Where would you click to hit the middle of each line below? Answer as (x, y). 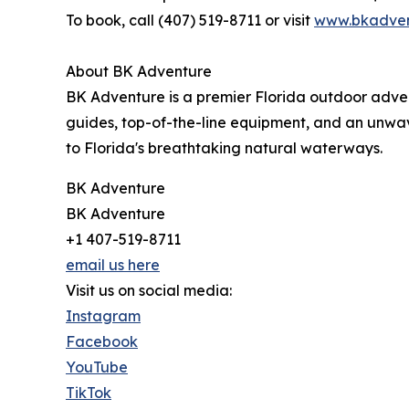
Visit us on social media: (149, 290)
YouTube (97, 367)
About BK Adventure (139, 71)
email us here (113, 264)
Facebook (102, 341)
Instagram (103, 315)
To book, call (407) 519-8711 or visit (190, 20)
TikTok (89, 392)
